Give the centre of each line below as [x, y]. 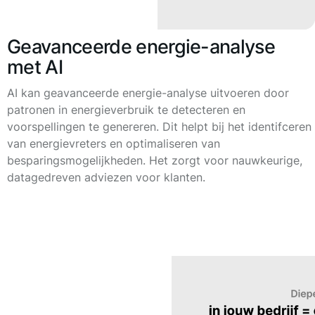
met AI [35, 67]
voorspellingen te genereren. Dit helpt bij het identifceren [159, 126]
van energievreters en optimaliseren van [114, 143]
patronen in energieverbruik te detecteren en [126, 109]
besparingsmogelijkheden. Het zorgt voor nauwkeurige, [155, 160]
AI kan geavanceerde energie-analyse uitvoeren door [148, 92]
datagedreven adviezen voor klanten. [106, 177]
